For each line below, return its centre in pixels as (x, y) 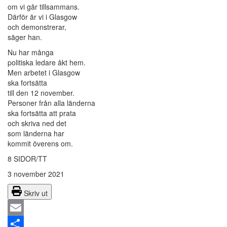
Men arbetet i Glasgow (44, 73)
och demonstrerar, (37, 27)
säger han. (25, 37)
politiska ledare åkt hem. (47, 63)
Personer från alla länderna (51, 103)
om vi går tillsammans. (44, 7)
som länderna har (36, 134)
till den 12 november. (41, 93)
